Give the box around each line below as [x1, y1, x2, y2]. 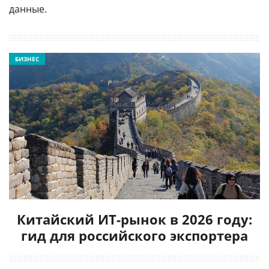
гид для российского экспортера [21, 226, 248, 244]
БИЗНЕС [15, 55, 39, 63]
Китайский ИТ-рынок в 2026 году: [17, 210, 252, 228]
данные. [9, 2, 47, 16]
